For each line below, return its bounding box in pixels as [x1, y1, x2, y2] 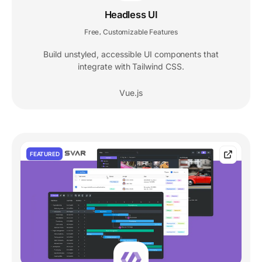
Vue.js [119, 87, 143, 98]
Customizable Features [103, 27, 178, 36]
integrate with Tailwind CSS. [78, 61, 184, 71]
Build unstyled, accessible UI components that [43, 49, 219, 59]
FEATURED [30, 150, 60, 157]
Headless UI [104, 8, 158, 20]
